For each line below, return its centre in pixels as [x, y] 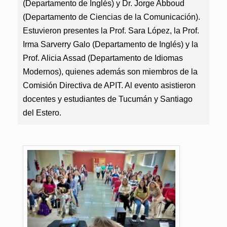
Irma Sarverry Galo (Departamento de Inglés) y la [110, 44]
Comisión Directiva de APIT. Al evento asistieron [109, 85]
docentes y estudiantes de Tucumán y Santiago [108, 99]
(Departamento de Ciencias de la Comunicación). [111, 17]
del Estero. [42, 113]
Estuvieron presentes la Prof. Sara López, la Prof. [111, 31]
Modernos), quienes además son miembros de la [110, 72]
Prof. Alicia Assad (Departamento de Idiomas [103, 58]
